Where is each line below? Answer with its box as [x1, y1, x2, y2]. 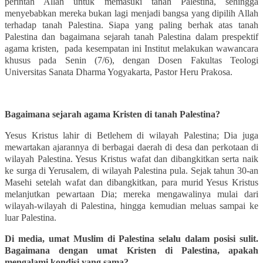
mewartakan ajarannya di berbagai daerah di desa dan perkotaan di [5, 141, 258, 152]
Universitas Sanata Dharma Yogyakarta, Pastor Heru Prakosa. [5, 66, 232, 77]
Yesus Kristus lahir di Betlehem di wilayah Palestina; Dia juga [5, 130, 258, 140]
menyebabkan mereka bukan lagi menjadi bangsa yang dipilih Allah [5, 8, 258, 18]
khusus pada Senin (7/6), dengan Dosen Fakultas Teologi [5, 55, 258, 65]
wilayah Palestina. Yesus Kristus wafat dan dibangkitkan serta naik [5, 153, 258, 164]
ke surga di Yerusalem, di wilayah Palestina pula [5, 165, 186, 176]
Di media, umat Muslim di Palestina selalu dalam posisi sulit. [5, 233, 258, 244]
